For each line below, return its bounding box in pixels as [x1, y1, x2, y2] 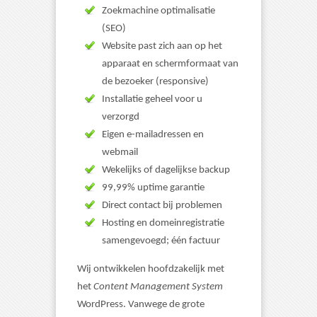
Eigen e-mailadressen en [102, 129, 204, 140]
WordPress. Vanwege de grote [77, 299, 204, 310]
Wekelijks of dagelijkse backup [102, 165, 230, 175]
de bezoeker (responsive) [102, 76, 209, 87]
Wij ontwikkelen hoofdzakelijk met [77, 264, 224, 275]
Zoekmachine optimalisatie [102, 6, 215, 16]
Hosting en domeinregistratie [102, 218, 224, 229]
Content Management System [93, 282, 223, 292]
